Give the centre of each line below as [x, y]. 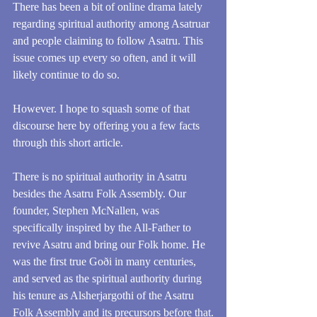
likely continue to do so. [68, 75]
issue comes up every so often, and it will [106, 58]
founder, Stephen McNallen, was [87, 211]
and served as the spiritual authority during [109, 279]
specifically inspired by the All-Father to [103, 228]
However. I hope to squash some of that [103, 109]
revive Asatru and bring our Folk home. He [110, 245]
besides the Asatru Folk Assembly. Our [101, 194]
